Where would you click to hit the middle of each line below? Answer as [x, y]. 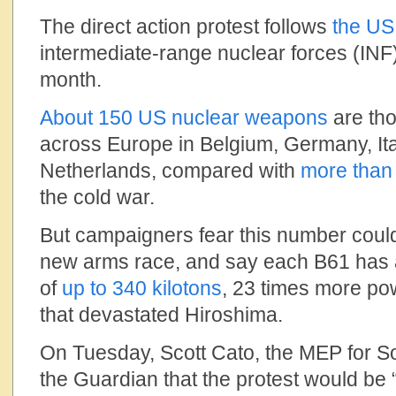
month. [71, 80]
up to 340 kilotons [142, 288]
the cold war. [97, 197]
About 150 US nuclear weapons [184, 118]
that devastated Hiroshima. [161, 315]
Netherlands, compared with [170, 171]
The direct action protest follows [186, 27]
